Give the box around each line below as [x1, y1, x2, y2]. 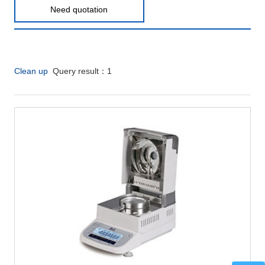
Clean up [14, 66, 48, 76]
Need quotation [50, 5, 108, 15]
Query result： [47, 66, 107, 76]
